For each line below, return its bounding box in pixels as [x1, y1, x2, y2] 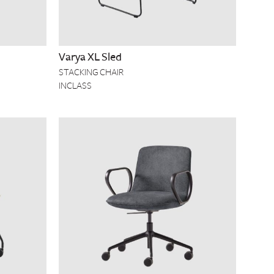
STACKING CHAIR [59, 67, 124, 78]
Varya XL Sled [59, 50, 122, 64]
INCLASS [59, 80, 92, 91]
